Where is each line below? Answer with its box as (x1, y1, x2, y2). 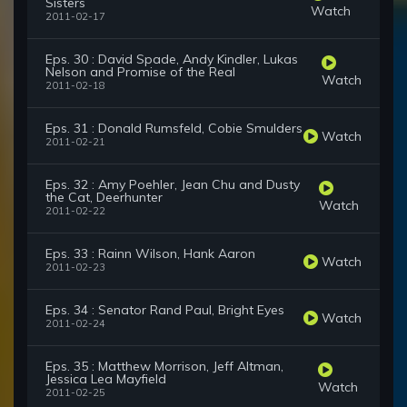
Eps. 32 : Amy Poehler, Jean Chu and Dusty (45, 176, 300, 194)
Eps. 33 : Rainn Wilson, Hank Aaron (45, 245, 255, 263)
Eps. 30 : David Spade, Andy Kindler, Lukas (45, 51, 298, 68)
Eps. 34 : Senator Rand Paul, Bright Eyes (45, 302, 284, 319)
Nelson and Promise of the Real (45, 64, 235, 81)
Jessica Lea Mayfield (45, 371, 166, 388)
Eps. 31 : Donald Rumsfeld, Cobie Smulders (45, 120, 303, 137)
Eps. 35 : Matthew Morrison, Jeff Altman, (45, 358, 283, 375)
